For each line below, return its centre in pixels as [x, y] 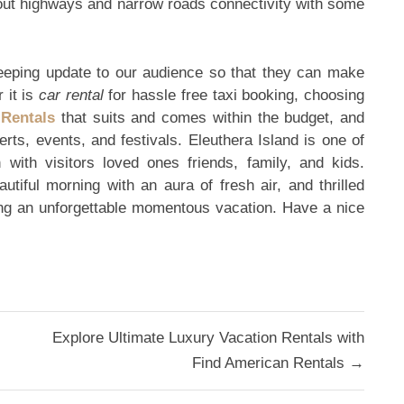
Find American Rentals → [278, 363]
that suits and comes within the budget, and [210, 117]
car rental [71, 95]
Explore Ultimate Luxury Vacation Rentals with [208, 338]
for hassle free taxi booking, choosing [234, 95]
